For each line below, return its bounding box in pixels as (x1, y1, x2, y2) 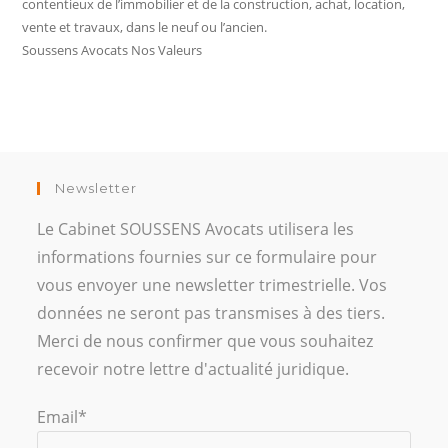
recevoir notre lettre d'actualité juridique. (37, 358, 350, 381)
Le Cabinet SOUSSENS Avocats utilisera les (37, 218, 355, 241)
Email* (37, 406, 88, 429)
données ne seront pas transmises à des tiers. (37, 302, 386, 325)
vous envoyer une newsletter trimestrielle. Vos (37, 274, 388, 297)
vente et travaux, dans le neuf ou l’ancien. (22, 18, 268, 37)
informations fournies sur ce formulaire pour (37, 246, 378, 269)
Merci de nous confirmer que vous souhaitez (37, 330, 374, 353)
